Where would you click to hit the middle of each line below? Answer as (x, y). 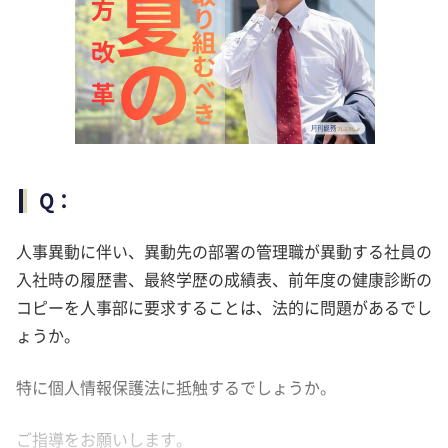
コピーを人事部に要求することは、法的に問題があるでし (224, 306)
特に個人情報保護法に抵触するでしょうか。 (176, 386)
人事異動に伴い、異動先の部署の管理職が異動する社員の (224, 250)
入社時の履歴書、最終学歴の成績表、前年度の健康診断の (224, 278)
